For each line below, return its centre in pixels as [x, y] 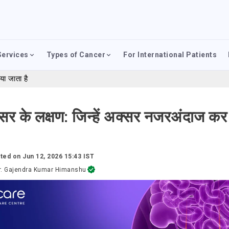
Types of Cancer [76, 55]
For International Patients [170, 55]
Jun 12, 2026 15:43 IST [58, 156]
